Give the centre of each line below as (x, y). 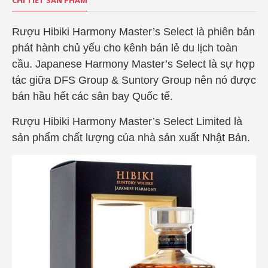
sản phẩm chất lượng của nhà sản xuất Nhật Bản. (131, 138)
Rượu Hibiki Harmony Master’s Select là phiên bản (133, 32)
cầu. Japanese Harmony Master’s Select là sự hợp (133, 64)
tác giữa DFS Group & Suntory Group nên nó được (134, 80)
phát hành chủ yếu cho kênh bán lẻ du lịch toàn (125, 48)
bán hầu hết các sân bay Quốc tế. (92, 97)
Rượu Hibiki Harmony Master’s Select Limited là (127, 122)
